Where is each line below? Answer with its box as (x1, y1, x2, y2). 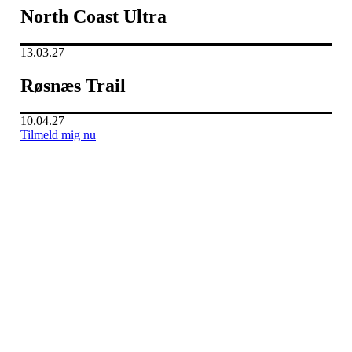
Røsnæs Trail (20, 75, 126, 96)
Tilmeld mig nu (20, 128, 96, 142)
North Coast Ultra (20, 5, 167, 27)
